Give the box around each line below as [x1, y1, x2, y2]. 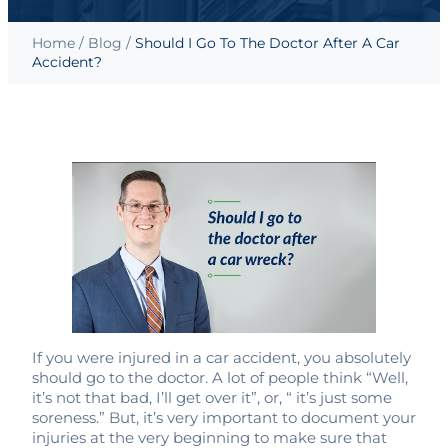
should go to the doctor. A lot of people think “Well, [32, 369, 408, 388]
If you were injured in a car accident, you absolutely [32, 349, 411, 368]
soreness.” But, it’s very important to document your [32, 409, 416, 428]
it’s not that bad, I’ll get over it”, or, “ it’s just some [32, 389, 392, 408]
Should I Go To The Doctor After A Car [135, 33, 400, 52]
